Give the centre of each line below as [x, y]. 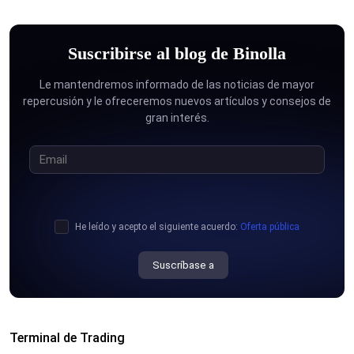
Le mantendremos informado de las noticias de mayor [177, 85]
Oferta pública [270, 227]
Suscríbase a [183, 265]
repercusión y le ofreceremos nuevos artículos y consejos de [177, 102]
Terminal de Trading [67, 338]
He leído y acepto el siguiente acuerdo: [158, 227]
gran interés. [177, 118]
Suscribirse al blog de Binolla [177, 54]
